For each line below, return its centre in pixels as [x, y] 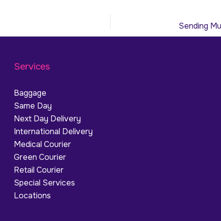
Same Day [33, 106]
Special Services [45, 183]
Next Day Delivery [48, 119]
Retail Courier [39, 170]
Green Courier [40, 157]
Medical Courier [43, 145]
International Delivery [54, 132]
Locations [33, 196]
